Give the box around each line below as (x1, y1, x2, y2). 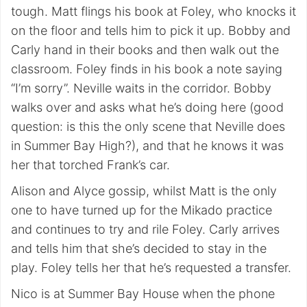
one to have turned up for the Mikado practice (11, 203, 272, 217)
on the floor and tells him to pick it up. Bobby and (11, 23, 291, 38)
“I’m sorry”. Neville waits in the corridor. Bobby (11, 81, 271, 95)
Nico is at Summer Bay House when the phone (11, 286, 275, 301)
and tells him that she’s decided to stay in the (11, 241, 267, 256)
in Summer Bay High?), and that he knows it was (11, 138, 284, 153)
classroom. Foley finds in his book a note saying (11, 62, 282, 76)
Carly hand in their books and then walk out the (11, 42, 279, 57)
